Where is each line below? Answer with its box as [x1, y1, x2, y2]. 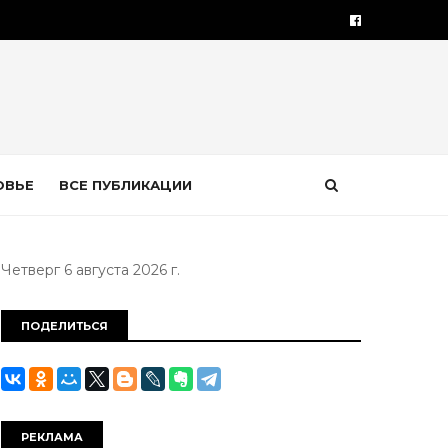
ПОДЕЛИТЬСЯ [21, 319, 108, 333]
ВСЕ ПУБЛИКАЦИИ [59, 177, 192, 193]
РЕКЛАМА [21, 430, 83, 444]
